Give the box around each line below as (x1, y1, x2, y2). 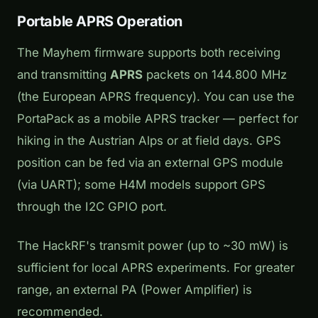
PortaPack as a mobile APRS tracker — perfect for (17, 111, 298, 126)
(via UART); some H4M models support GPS (17, 177, 265, 192)
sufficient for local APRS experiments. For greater (17, 261, 295, 275)
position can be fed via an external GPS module (17, 155, 283, 170)
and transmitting (17, 67, 110, 82)
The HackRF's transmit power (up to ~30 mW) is (17, 238, 288, 253)
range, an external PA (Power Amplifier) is (17, 283, 252, 297)
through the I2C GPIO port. (17, 199, 167, 214)
